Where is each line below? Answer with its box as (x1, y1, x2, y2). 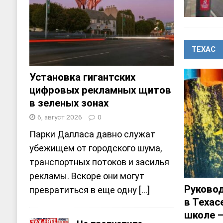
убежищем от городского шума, (29, 142, 162, 153)
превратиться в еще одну (29, 184, 139, 195)
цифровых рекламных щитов (29, 84, 171, 96)
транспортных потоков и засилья (29, 156, 169, 167)
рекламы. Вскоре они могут (29, 170, 144, 181)
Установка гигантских (29, 71, 135, 83)
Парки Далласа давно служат (29, 128, 155, 139)
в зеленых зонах (29, 97, 109, 109)
